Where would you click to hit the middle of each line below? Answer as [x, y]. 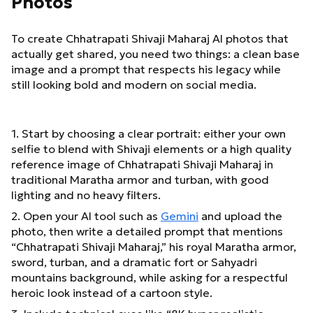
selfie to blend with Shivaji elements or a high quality [151, 149]
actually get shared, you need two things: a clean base [155, 54]
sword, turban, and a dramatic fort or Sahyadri [134, 262]
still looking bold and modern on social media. [134, 85]
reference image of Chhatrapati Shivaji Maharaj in [142, 165]
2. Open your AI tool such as [86, 216]
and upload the [240, 216]
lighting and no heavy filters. [86, 195]
